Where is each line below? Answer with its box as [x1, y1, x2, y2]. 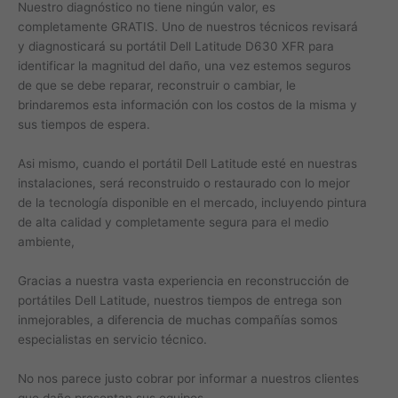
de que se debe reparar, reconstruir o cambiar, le [18, 78, 296, 93]
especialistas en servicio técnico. [18, 332, 207, 347]
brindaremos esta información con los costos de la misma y [18, 98, 357, 113]
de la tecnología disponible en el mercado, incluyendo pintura [18, 195, 367, 211]
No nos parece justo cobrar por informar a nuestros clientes [18, 371, 359, 386]
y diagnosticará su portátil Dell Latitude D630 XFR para [18, 39, 334, 54]
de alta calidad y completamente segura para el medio [18, 215, 329, 230]
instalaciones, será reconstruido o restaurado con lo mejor [18, 176, 350, 191]
